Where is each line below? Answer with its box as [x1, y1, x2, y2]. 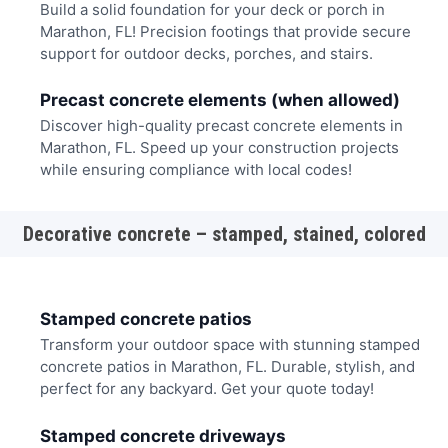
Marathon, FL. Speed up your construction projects [39, 138, 399, 158]
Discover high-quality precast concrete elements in [39, 116, 403, 136]
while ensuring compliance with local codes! [39, 160, 352, 180]
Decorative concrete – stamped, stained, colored [22, 221, 426, 246]
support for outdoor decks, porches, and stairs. [39, 43, 373, 63]
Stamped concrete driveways [39, 425, 286, 446]
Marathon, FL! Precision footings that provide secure [39, 21, 411, 41]
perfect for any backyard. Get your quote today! [39, 379, 374, 399]
